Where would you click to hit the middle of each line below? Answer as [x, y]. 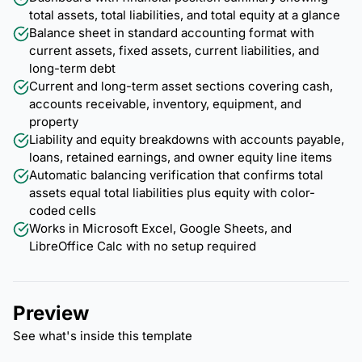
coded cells [63, 210]
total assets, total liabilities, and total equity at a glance [185, 15]
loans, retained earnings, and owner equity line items [181, 157]
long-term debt [72, 68]
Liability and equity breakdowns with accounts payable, [187, 139]
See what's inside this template [103, 335]
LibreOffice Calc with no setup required [143, 246]
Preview [51, 313]
